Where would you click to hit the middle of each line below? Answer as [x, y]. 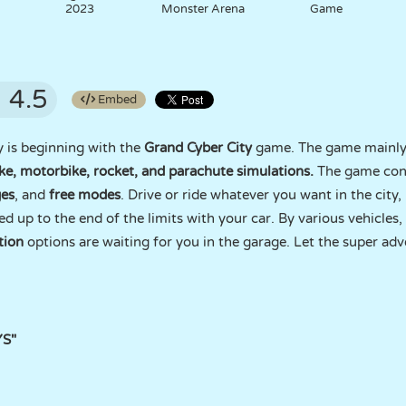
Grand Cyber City [198, 148]
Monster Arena [203, 9]
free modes [83, 195]
